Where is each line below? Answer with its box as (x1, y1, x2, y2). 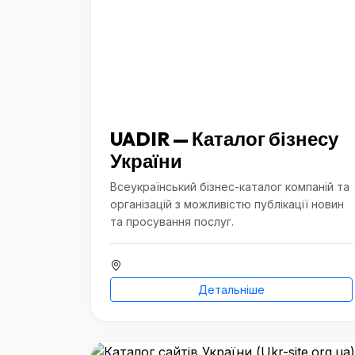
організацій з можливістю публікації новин (110, 197, 344, 211)
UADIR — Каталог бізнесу (110, 127, 338, 151)
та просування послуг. (110, 215, 234, 228)
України (110, 149, 182, 173)
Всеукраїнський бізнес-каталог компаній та (110, 180, 349, 193)
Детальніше (198, 283, 265, 296)
